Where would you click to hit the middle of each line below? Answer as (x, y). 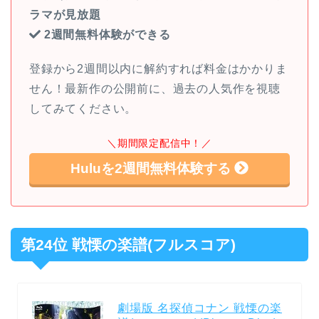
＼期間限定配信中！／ (159, 143)
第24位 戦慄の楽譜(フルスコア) (128, 244)
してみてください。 (83, 108)
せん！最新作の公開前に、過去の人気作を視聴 (155, 88)
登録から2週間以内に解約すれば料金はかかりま (158, 68)
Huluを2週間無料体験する (153, 168)
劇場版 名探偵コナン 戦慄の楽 (200, 308)
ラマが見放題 (65, 14)
